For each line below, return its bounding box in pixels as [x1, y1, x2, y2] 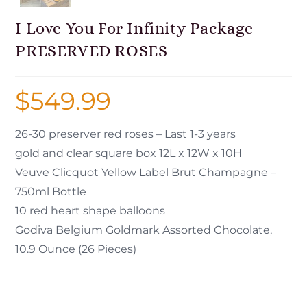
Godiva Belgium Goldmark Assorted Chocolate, [15, 223, 273, 237]
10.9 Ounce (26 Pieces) [15, 243, 137, 256]
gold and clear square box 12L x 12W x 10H [15, 147, 243, 160]
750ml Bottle [15, 185, 87, 199]
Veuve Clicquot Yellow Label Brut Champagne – [15, 166, 277, 180]
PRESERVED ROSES [15, 41, 168, 61]
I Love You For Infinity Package [15, 19, 254, 38]
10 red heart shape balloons [15, 204, 166, 218]
